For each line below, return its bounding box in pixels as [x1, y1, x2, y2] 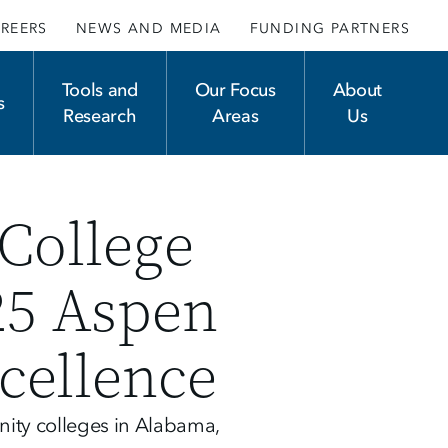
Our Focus [194, 79, 276, 102]
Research [63, 105, 137, 128]
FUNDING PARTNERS [249, 20, 410, 37]
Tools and [61, 79, 138, 102]
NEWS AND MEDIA [75, 20, 222, 37]
